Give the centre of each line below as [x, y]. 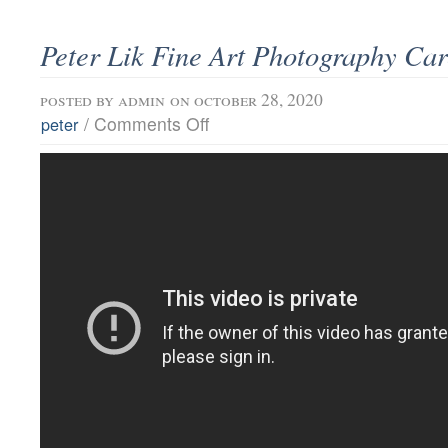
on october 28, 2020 [246, 98]
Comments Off [152, 123]
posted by [79, 98]
